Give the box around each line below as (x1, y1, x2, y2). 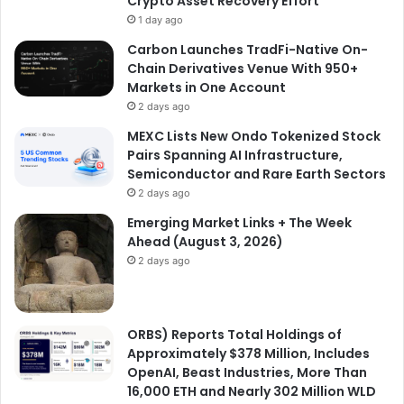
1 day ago (138, 13, 183, 26)
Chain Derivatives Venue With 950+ (127, 59, 358, 78)
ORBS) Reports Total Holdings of (127, 325, 342, 344)
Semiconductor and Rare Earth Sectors (127, 164, 386, 183)
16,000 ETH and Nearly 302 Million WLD (127, 381, 376, 400)
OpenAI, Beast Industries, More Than (127, 363, 367, 381)
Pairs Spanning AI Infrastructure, (127, 145, 343, 164)
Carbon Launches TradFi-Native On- (127, 40, 368, 59)
